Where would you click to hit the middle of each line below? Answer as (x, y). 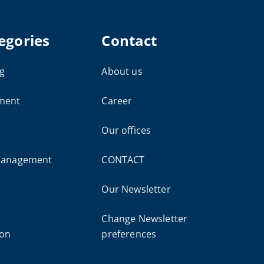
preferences (129, 234)
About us (122, 71)
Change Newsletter (145, 219)
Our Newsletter (136, 189)
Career (117, 101)
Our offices (126, 130)
